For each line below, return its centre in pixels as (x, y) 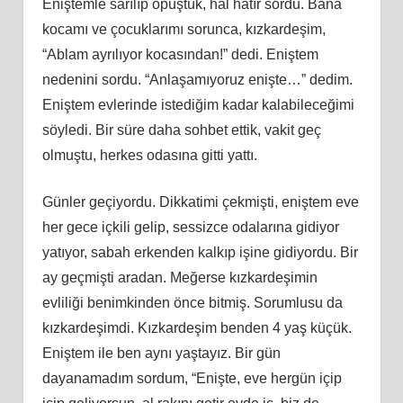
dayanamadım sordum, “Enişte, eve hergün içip (192, 378)
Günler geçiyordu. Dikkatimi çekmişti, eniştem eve (200, 201)
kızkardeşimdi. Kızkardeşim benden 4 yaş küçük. (197, 327)
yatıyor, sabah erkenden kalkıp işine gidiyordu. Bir (200, 252)
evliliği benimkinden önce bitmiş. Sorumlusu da (192, 302)
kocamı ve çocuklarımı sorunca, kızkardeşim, (184, 29)
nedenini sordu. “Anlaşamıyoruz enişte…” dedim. (197, 79)
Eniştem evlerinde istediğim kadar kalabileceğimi (198, 104)
